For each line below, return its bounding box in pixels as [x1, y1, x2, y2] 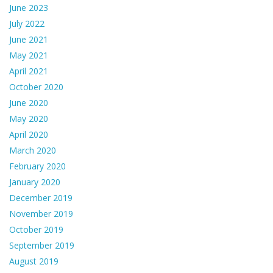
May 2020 [9, 113, 48, 125]
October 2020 [9, 81, 63, 93]
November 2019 [9, 208, 73, 220]
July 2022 [9, 18, 44, 30]
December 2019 [9, 192, 73, 204]
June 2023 [9, 2, 48, 14]
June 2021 [9, 34, 48, 46]
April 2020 [9, 129, 48, 141]
